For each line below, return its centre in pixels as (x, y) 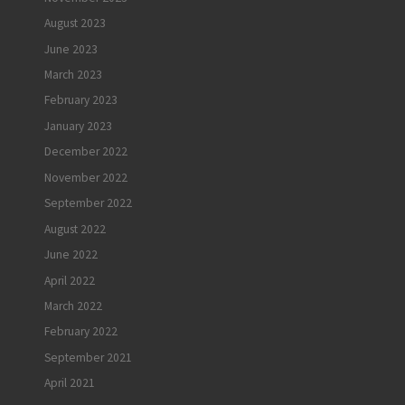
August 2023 (75, 24)
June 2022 (71, 255)
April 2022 (70, 280)
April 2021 (70, 383)
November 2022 (86, 177)
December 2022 (86, 152)
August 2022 (75, 229)
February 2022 (81, 332)
